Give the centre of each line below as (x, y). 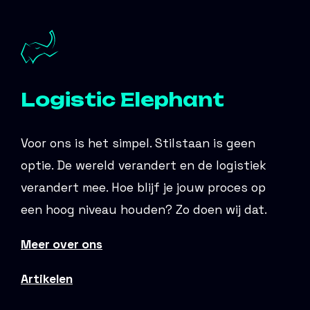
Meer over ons (62, 244)
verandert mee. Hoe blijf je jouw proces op (143, 188)
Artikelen (47, 279)
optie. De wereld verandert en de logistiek (144, 166)
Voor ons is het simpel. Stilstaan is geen (138, 144)
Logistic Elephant (122, 99)
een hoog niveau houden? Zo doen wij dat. (144, 210)
